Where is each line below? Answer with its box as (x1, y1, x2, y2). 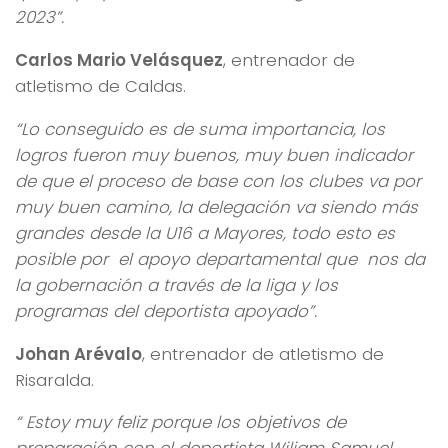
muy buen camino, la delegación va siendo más (15, 194, 418, 219)
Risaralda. (15, 367, 94, 392)
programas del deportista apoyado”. (15, 298, 317, 323)
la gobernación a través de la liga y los (15, 272, 338, 297)
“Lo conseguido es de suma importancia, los (15, 116, 385, 141)
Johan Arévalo (15, 341, 142, 366)
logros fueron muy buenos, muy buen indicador (15, 142, 413, 167)
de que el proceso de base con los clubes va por (15, 168, 421, 193)
